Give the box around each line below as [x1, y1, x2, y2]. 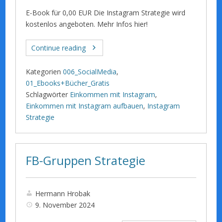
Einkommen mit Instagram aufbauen [26, 101, 144, 111]
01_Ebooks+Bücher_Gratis [26, 78, 110, 88]
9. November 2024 [35, 200, 95, 210]
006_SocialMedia [63, 66, 117, 76]
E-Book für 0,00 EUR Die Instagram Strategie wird [26, 7, 186, 17]
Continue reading [31, 43, 86, 53]
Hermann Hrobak [35, 188, 91, 198]
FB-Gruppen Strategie [26, 152, 146, 168]
